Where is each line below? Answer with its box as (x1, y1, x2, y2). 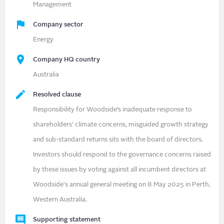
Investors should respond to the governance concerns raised (33, 151, 211, 158)
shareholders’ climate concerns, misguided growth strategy (33, 121, 209, 128)
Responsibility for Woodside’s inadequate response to (33, 106, 192, 113)
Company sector (33, 21, 84, 28)
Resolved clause (33, 91, 81, 98)
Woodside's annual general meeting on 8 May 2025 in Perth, (33, 181, 211, 188)
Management (33, 1, 72, 8)
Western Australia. (33, 196, 87, 203)
